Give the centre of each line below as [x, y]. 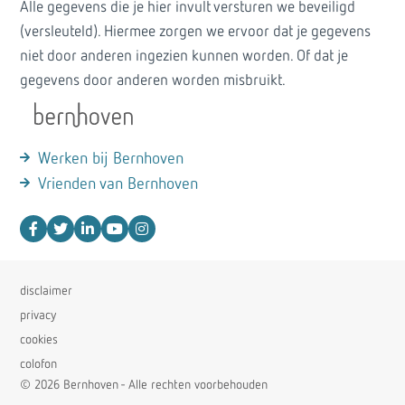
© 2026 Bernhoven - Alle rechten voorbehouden [144, 385]
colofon [38, 364]
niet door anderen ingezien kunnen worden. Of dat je [184, 57]
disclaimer [46, 291]
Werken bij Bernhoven [111, 159]
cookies [39, 340]
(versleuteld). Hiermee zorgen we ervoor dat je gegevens [195, 32]
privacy [38, 316]
